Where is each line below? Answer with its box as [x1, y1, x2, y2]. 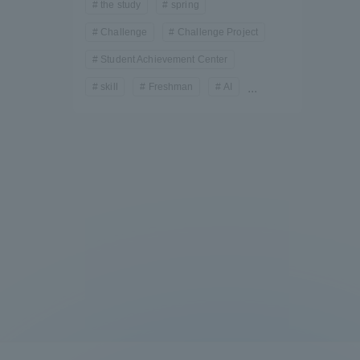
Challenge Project [178, 27, 259, 39]
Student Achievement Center [100, 54, 228, 66]
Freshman [148, 81, 194, 93]
